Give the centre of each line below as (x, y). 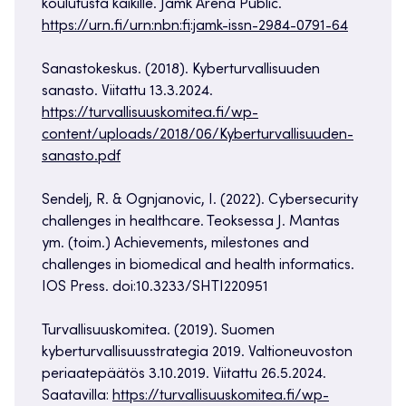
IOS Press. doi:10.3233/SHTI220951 (155, 288)
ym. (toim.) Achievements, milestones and (175, 244)
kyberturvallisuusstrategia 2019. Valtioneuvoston (197, 353)
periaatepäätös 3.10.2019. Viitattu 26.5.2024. (184, 375)
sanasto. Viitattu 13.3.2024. (127, 92)
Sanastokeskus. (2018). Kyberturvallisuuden (181, 70)
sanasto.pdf (81, 157)
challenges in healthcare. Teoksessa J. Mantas (191, 222)
